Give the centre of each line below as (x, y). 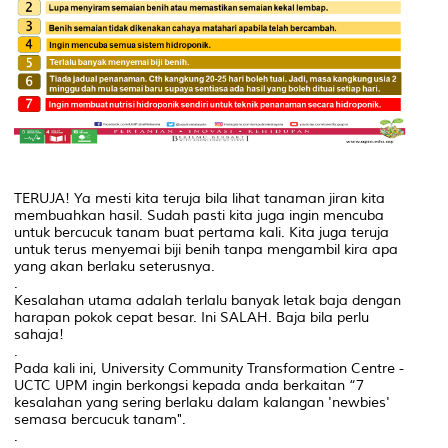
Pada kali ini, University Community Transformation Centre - (209, 369)
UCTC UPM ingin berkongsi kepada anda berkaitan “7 (189, 386)
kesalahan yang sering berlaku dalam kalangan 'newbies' (202, 403)
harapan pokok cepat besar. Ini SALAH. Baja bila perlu (191, 318)
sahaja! (39, 335)
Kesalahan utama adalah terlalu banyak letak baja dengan (207, 301)
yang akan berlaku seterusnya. (114, 267)
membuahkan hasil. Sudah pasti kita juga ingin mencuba (199, 216)
